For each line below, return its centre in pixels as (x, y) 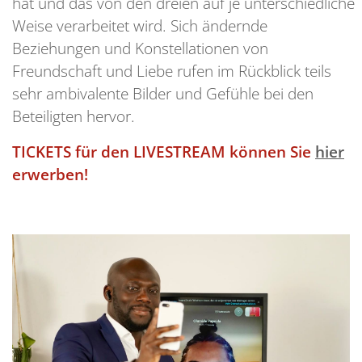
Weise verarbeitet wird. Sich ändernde (140, 25)
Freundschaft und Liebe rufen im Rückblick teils (172, 70)
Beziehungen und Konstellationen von (140, 48)
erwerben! (50, 174)
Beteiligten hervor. (74, 116)
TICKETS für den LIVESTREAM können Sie (164, 151)
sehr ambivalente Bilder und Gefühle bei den (163, 93)
